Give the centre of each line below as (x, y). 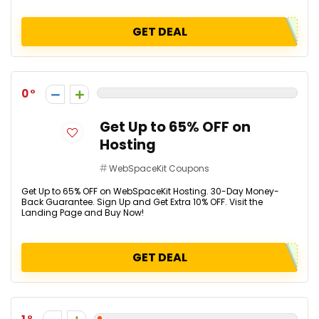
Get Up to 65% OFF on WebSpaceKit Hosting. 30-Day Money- (150, 191)
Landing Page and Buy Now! (83, 213)
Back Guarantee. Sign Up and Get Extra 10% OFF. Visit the (142, 202)
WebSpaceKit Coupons (159, 168)
